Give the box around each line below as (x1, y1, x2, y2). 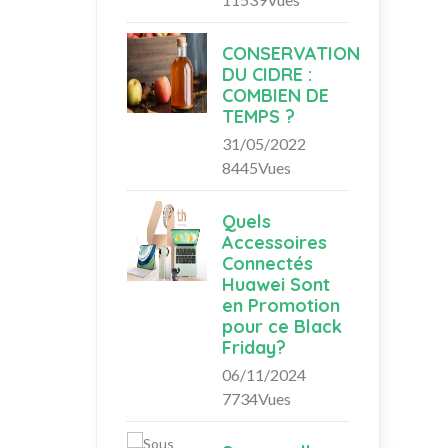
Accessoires (222, 230, 327, 254)
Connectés (222, 251, 313, 275)
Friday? (222, 335, 286, 359)
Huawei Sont (222, 272, 330, 296)
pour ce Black (222, 314, 342, 338)
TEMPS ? (222, 104, 295, 128)
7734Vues (222, 388, 291, 408)
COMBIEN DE (222, 83, 329, 107)
